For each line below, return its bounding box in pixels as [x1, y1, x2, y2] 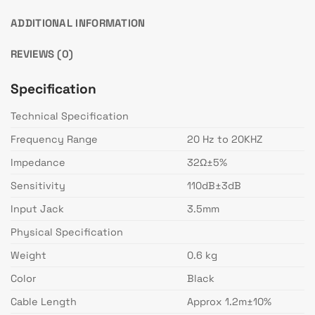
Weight [11, 248, 46, 262]
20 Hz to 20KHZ [187, 132, 263, 146]
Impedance [11, 155, 65, 169]
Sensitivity [11, 179, 65, 192]
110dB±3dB [187, 179, 242, 192]
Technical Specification [11, 109, 129, 122]
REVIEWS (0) [11, 46, 74, 60]
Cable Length [11, 295, 77, 308]
